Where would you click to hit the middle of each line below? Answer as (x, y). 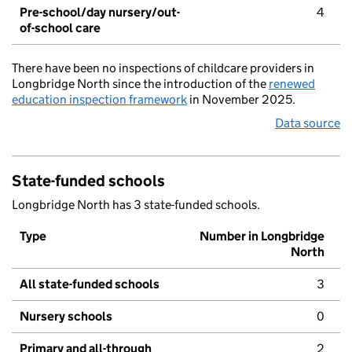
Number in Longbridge (262, 236)
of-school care (60, 28)
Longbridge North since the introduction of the (140, 84)
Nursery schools (66, 317)
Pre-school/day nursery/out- (100, 13)
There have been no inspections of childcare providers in (163, 68)
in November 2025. (241, 100)
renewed (292, 84)
